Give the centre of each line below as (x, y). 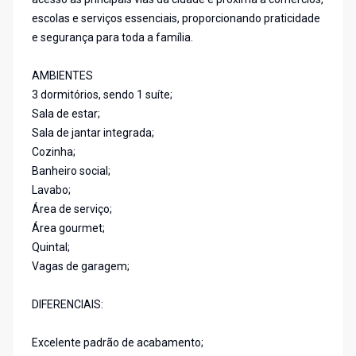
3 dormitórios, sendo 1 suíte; (102, 95)
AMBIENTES (62, 76)
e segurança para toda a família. (112, 38)
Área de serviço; (72, 209)
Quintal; (51, 248)
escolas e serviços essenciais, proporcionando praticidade (176, 19)
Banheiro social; (71, 171)
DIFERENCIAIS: (68, 305)
